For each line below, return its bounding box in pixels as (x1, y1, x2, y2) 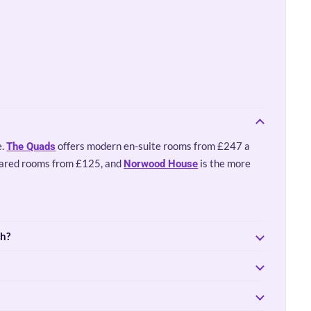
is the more (198, 157, 251, 169)
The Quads (6, 140, 56, 153)
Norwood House (124, 158, 199, 170)
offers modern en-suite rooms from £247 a (56, 140, 251, 152)
